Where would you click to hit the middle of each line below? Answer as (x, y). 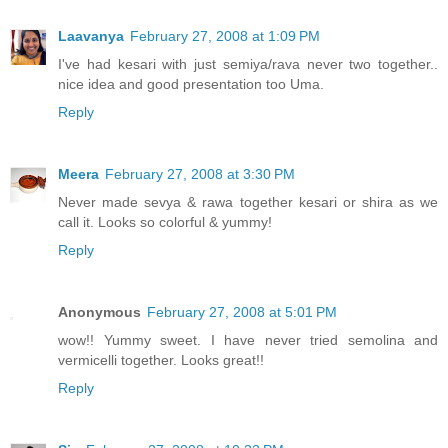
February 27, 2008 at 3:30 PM (200, 174)
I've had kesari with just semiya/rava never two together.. (248, 64)
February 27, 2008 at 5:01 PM (242, 312)
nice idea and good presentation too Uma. (191, 84)
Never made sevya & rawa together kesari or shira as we (248, 202)
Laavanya (91, 36)
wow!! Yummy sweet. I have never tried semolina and (248, 340)
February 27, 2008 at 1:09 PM (225, 36)
